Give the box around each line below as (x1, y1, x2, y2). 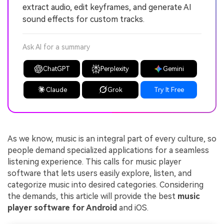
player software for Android (7, 203, 117, 212)
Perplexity (100, 65, 129, 73)
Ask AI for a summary (22, 43, 90, 51)
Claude (45, 85, 67, 93)
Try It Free (153, 85, 184, 93)
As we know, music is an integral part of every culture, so (7, 134, 216, 143)
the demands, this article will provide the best (7, 191, 177, 201)
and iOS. (117, 203, 148, 212)
